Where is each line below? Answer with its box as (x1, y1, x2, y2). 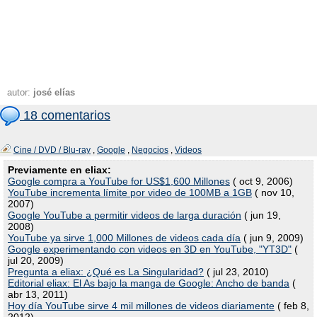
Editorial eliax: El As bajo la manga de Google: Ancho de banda (8, 277, 289, 289)
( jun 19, (241, 209, 281, 221)
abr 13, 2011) (8, 289, 68, 300)
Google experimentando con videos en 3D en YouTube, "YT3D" (8, 243, 292, 255)
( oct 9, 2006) (230, 175, 293, 187)
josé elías (33, 87, 75, 98)
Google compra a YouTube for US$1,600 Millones (8, 175, 230, 187)
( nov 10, (252, 187, 294, 198)
